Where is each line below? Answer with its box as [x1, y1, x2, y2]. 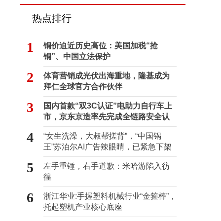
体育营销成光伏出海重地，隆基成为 [43, 72, 170, 80]
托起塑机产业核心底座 [43, 203, 122, 211]
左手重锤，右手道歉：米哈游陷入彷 [43, 162, 170, 170]
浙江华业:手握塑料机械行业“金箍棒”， [43, 192, 177, 200]
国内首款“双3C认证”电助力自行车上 [43, 102, 172, 110]
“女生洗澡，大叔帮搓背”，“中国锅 [43, 132, 161, 140]
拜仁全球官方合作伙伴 [43, 82, 122, 91]
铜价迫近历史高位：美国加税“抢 [43, 41, 158, 50]
